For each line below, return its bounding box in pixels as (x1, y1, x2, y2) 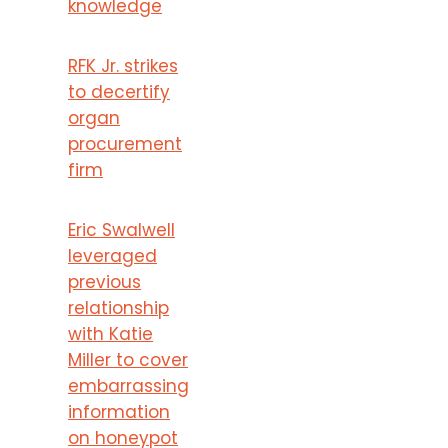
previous (68, 269, 141, 294)
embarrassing (68, 373, 189, 398)
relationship (68, 295, 169, 320)
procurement (68, 131, 182, 156)
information (68, 399, 170, 424)
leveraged (68, 243, 157, 268)
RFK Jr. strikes (68, 53, 178, 78)
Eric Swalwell (68, 217, 175, 242)
